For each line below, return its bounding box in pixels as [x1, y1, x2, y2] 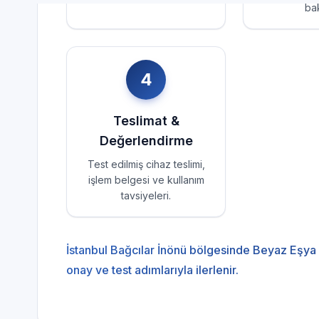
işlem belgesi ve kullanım [88, 170, 204, 183]
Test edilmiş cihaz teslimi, [87, 155, 205, 167]
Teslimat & [113, 110, 179, 125]
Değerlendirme [99, 130, 193, 145]
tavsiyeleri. [121, 186, 171, 199]
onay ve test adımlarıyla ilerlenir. [66, 259, 239, 274]
